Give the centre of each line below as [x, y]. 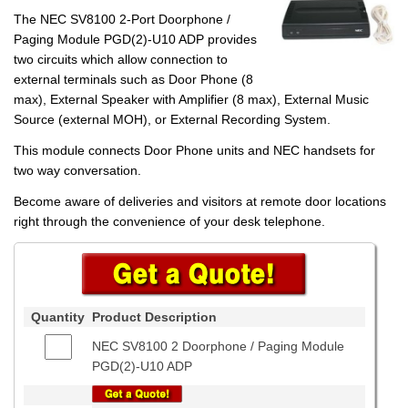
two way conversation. [77, 170]
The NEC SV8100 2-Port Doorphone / [122, 19]
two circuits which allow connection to [121, 59]
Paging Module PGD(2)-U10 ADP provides [135, 39]
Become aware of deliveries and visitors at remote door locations [200, 201]
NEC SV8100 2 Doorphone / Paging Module [218, 346]
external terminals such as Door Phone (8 [133, 79]
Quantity [58, 317]
